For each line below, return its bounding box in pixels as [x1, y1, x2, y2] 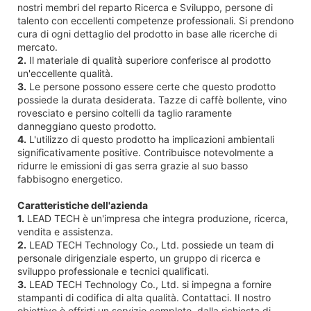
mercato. [17, 40, 58, 53]
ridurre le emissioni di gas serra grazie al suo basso [17, 159, 248, 171]
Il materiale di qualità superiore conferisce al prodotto [26, 53, 271, 66]
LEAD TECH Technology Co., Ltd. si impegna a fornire [26, 278, 271, 290]
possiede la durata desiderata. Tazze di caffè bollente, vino [17, 93, 287, 106]
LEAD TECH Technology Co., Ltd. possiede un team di [26, 238, 274, 251]
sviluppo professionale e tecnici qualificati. [17, 264, 209, 277]
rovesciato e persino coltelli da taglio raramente [17, 106, 232, 119]
